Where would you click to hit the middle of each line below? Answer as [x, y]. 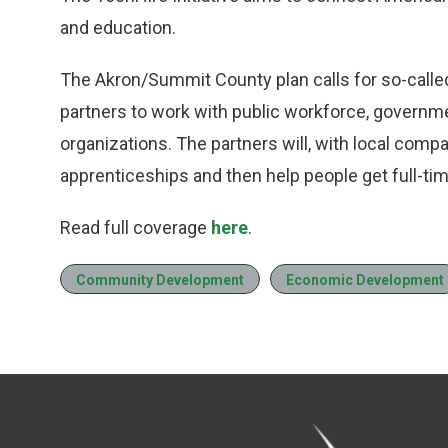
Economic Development [365, 280]
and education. [118, 28]
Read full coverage [135, 228]
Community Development [160, 280]
